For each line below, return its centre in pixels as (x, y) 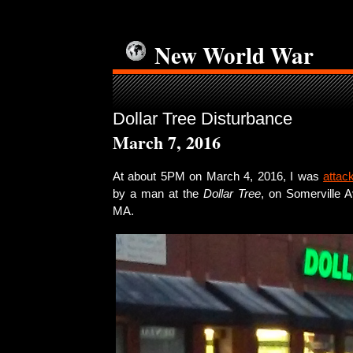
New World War (231, 55)
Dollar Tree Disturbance (203, 119)
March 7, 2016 (167, 142)
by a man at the (158, 194)
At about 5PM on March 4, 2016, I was (218, 176)
